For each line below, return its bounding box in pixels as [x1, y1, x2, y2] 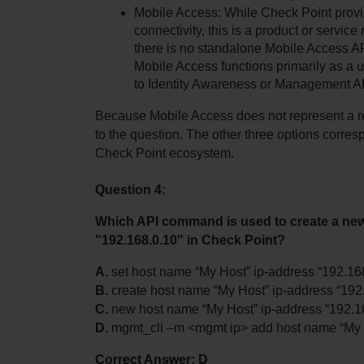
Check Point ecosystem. [95, 145, 234, 160]
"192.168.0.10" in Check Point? [95, 232, 285, 247]
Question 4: [95, 182, 166, 197]
